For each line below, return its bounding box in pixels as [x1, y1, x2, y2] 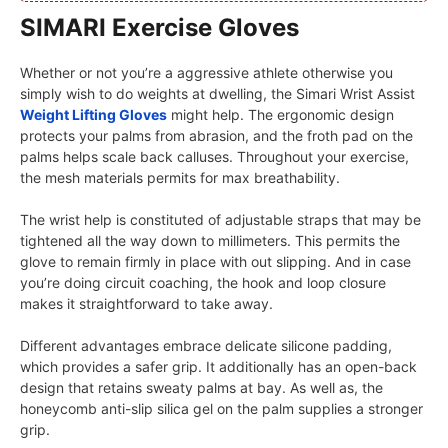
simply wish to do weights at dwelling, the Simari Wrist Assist [20, 85, 415, 103]
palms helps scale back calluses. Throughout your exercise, [20, 148, 409, 166]
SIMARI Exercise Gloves [20, 13, 299, 43]
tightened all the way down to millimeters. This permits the [20, 232, 400, 250]
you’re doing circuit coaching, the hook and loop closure [20, 274, 386, 292]
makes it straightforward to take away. [20, 295, 273, 313]
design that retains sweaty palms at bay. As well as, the [20, 379, 383, 397]
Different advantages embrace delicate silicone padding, [20, 337, 392, 355]
